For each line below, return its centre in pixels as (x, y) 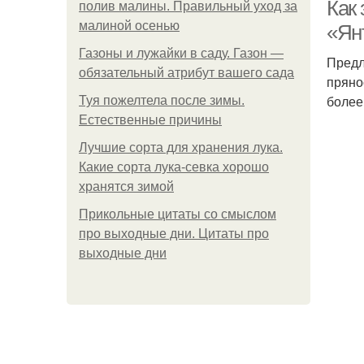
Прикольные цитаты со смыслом (178, 214)
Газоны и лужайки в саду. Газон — (181, 53)
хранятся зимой (126, 186)
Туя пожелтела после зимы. (162, 100)
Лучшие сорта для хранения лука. (181, 147)
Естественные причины (150, 120)
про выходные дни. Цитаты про (174, 234)
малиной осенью (129, 26)
